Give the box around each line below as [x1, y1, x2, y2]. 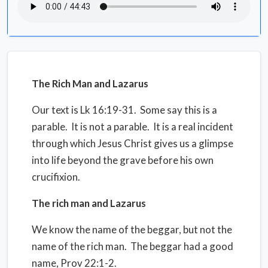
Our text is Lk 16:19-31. [32, 103, 136, 116]
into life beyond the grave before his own [32, 154, 214, 166]
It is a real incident [153, 120, 233, 133]
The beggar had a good [130, 240, 233, 252]
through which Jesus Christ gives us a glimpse [32, 137, 233, 150]
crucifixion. [32, 170, 80, 183]
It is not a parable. [71, 120, 150, 133]
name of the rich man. [32, 240, 127, 252]
